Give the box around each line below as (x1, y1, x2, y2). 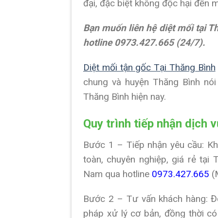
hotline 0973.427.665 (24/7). (83, 37, 205, 49)
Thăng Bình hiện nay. (83, 91, 166, 102)
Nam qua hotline (83, 168, 152, 180)
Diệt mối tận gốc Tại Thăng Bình (83, 61, 216, 73)
